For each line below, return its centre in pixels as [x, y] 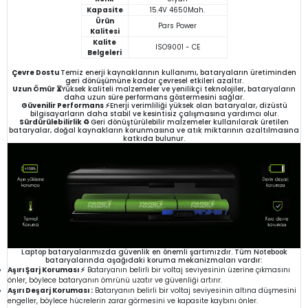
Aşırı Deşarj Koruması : [50, 290]
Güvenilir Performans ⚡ [65, 105]
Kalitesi [104, 31]
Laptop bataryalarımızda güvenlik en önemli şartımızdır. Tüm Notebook [154, 252]
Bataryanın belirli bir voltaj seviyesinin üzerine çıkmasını [188, 269]
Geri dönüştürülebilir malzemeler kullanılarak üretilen [190, 122]
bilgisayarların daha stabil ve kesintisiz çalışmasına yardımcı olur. [154, 113]
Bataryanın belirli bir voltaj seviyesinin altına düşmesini [195, 290]
